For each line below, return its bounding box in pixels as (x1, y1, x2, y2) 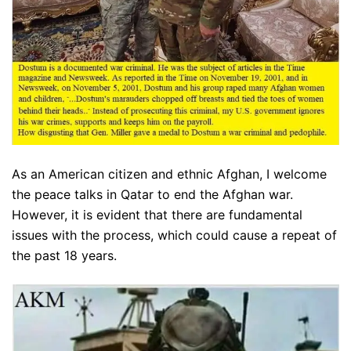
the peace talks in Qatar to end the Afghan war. (12, 186, 293, 203)
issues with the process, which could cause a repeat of (12, 227, 337, 244)
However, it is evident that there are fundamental (12, 207, 302, 223)
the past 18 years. (12, 248, 117, 264)
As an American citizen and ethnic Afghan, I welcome (12, 166, 327, 183)
